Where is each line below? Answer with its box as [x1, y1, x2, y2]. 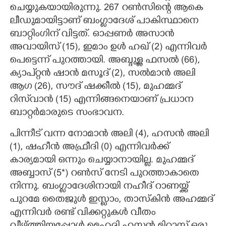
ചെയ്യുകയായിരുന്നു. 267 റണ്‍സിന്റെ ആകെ [10, 2, 203, 15]
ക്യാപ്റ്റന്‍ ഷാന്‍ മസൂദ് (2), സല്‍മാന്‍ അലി [10, 68, 195, 80]
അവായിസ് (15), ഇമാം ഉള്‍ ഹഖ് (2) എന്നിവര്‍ [10, 41, 207, 54]
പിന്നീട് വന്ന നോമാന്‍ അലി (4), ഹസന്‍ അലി [10, 128, 209, 141]
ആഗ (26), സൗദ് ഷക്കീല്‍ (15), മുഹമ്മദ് [10, 81, 181, 93]
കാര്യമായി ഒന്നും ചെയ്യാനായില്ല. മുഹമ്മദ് [10, 154, 194, 167]
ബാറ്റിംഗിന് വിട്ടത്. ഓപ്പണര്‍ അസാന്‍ [10, 28, 174, 41]
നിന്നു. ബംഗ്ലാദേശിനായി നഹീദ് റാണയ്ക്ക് [10, 181, 188, 193]
